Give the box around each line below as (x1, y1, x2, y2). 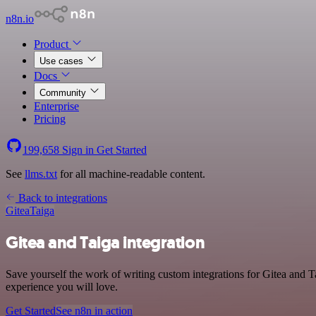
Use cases (39, 56, 86, 66)
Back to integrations (16, 192, 107, 204)
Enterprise (34, 100, 79, 112)
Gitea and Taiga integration (6, 231, 205, 254)
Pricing (34, 113, 66, 125)
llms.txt (25, 168, 57, 180)
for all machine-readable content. (57, 168, 205, 180)
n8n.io (6, 13, 34, 25)
